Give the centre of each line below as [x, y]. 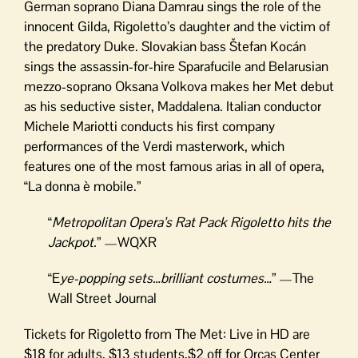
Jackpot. [72, 242]
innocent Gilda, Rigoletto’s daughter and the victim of [177, 26]
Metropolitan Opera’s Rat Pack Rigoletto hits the [191, 222]
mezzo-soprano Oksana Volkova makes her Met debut [179, 86]
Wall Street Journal [102, 298]
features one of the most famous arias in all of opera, [174, 166]
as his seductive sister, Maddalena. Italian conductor [173, 106]
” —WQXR [127, 242]
